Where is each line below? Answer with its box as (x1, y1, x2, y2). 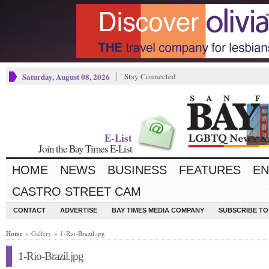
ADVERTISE (60, 207, 97, 214)
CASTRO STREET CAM (12, 185, 141, 198)
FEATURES (179, 163, 241, 177)
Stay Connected (124, 71, 176, 82)
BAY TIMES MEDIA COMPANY (112, 207, 204, 214)
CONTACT (13, 207, 46, 214)
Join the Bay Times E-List (38, 142, 132, 156)
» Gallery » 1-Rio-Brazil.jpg (23, 229, 105, 238)
